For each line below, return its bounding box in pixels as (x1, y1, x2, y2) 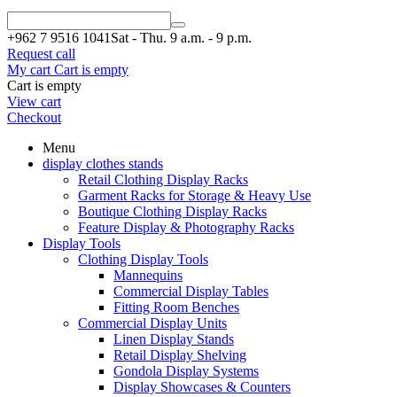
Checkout (7, 110, 61, 125)
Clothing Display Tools (78, 252, 208, 267)
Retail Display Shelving (113, 347, 246, 362)
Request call (7, 46, 75, 61)
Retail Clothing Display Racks (78, 172, 248, 187)
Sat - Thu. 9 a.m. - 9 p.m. (111, 30, 252, 45)
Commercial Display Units (78, 315, 227, 331)
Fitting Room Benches (113, 300, 239, 315)
